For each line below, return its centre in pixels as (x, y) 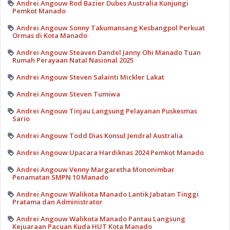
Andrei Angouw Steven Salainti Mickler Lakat (90, 77)
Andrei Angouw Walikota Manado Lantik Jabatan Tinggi (107, 194)
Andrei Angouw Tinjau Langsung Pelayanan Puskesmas (107, 111)
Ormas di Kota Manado (50, 35)
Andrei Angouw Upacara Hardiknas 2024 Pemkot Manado (110, 152)
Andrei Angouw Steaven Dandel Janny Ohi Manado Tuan (108, 52)
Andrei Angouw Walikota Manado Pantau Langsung (101, 218)
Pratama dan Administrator (57, 202)
